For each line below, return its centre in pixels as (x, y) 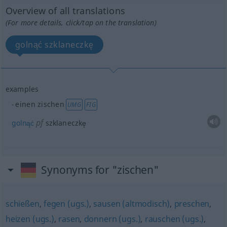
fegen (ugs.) (66, 204)
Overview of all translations (65, 11)
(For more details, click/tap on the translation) (81, 23)
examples (22, 89)
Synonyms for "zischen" (100, 170)
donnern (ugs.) (112, 219)
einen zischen (40, 104)
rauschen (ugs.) (174, 219)
